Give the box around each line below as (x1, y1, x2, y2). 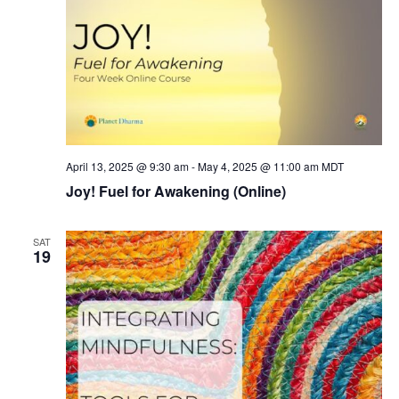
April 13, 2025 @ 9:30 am (65, 159, 189, 175)
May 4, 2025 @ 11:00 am (197, 159, 319, 175)
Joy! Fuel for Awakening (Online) (65, 181, 286, 202)
